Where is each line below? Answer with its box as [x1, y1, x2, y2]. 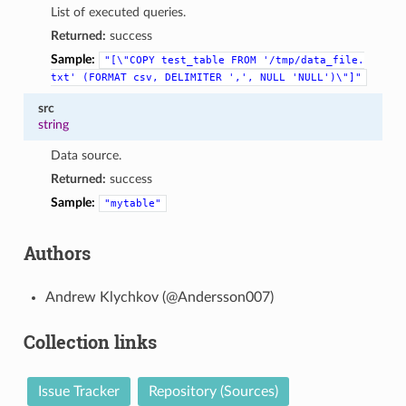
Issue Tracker [37, 383, 120, 399]
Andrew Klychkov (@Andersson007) [44, 289, 274, 304]
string [37, 117, 69, 131]
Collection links [23, 329, 157, 353]
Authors [23, 240, 91, 265]
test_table [161, 53, 226, 66]
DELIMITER [165, 71, 223, 83]
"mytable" [104, 197, 162, 209]
